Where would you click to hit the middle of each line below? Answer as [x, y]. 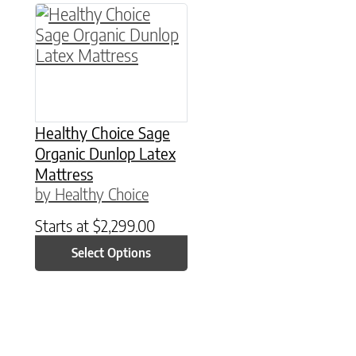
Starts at [64, 225]
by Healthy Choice [92, 193]
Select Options [112, 253]
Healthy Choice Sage [103, 132]
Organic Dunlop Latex [105, 153]
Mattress [64, 173]
